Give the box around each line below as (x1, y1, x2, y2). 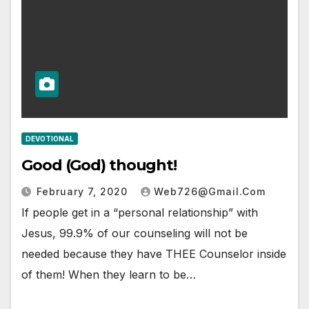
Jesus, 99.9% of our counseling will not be (21, 226, 248, 241)
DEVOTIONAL (26, 134, 74, 143)
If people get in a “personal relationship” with (21, 206, 258, 220)
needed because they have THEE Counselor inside (21, 247, 286, 261)
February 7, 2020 (37, 186, 131, 198)
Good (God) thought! (21, 156, 177, 175)
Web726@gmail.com (154, 186, 266, 198)
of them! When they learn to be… (21, 268, 196, 282)
